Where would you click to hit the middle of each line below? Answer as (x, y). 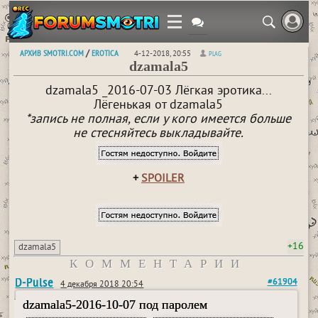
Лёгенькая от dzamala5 (159, 105)
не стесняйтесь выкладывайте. (159, 134)
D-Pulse (34, 282)
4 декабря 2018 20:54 (102, 285)
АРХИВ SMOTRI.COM (52, 53)
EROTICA (105, 53)
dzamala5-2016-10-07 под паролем (115, 305)
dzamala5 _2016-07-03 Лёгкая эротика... (158, 91)
